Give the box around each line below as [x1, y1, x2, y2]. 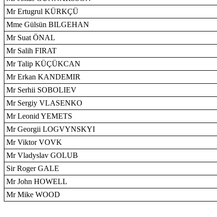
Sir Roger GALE [6, 164, 59, 172]
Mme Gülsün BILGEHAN [6, 20, 89, 29]
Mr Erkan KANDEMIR [6, 73, 80, 81]
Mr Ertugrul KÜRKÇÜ [6, 7, 78, 15]
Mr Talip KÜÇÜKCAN [6, 60, 80, 68]
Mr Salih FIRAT [6, 46, 57, 55]
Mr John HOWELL [6, 177, 67, 186]
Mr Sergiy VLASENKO [6, 99, 82, 107]
